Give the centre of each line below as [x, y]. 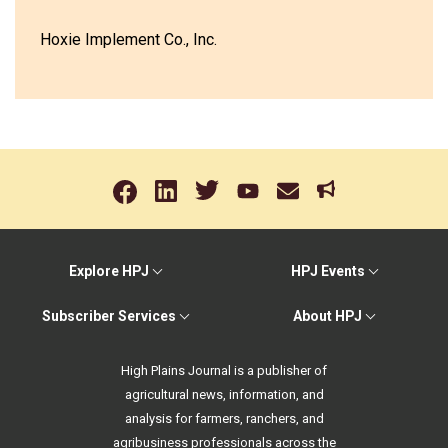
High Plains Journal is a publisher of [224, 370]
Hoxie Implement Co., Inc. [128, 39]
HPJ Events [327, 271]
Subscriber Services [108, 316]
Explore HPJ [108, 271]
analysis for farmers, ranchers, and [224, 418]
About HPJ [327, 316]
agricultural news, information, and [224, 394]
